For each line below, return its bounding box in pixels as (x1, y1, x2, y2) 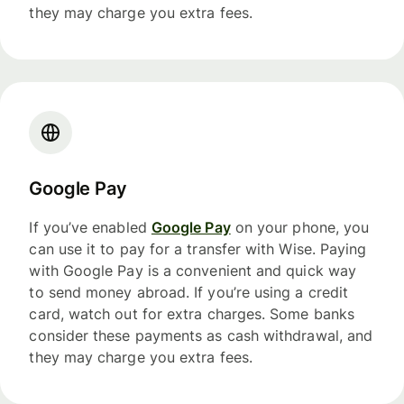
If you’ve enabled (29, 217, 151, 236)
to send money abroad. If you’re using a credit (29, 282, 349, 301)
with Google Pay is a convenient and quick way (29, 261, 357, 280)
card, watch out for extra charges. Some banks (29, 304, 355, 323)
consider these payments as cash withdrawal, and (29, 326, 373, 344)
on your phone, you (230, 217, 370, 236)
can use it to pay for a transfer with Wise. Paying (29, 239, 367, 258)
